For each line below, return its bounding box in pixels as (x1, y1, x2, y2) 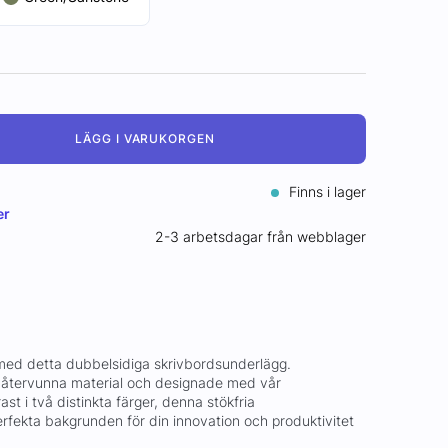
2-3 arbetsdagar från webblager (155, 228, 366, 245)
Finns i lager (285, 183, 366, 200)
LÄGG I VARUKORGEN (74, 131, 216, 146)
